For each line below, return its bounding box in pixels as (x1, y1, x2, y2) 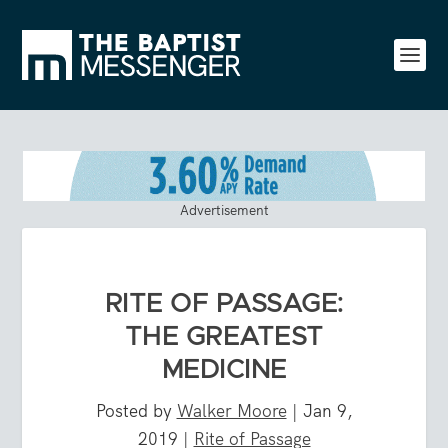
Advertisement (179, 200, 269, 219)
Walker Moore (176, 399, 287, 422)
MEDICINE (161, 356, 287, 383)
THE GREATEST (124, 323, 324, 350)
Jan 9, (302, 399, 353, 422)
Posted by (95, 399, 177, 422)
